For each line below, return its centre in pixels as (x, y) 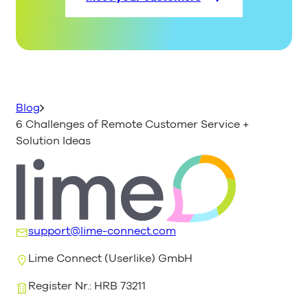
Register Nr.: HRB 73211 (87, 286)
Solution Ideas (53, 141)
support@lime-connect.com (102, 231)
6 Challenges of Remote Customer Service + (132, 125)
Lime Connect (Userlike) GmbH (110, 258)
